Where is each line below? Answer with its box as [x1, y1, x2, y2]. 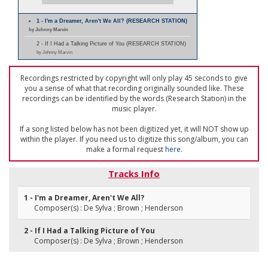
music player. [111, 103, 157, 114]
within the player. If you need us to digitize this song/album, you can [20, 134, 248, 144]
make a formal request [86, 144, 165, 154]
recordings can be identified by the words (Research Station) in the [22, 93, 246, 103]
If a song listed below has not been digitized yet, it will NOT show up [19, 124, 249, 134]
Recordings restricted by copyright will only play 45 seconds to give [20, 73, 248, 83]
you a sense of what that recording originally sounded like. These [24, 83, 244, 93]
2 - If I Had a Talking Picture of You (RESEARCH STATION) [36, 41, 186, 47]
